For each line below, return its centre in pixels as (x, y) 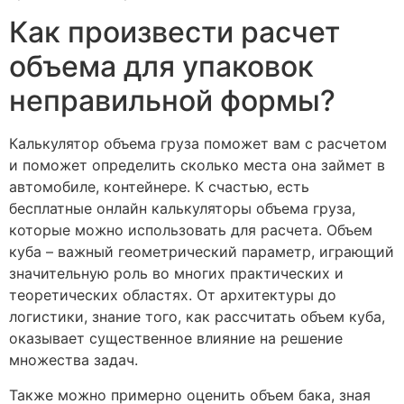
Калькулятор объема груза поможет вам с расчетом (198, 144)
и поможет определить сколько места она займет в (197, 165)
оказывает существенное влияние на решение (176, 339)
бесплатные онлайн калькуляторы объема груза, (182, 209)
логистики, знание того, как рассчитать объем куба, (197, 317)
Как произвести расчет (174, 32)
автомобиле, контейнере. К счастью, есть (159, 187)
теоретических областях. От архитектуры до (173, 295)
